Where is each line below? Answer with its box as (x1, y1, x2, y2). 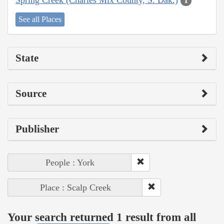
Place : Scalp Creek (39, 182, 111, 193)
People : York (45, 157, 94, 168)
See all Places (18, 15, 61, 24)
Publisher (15, 123, 59, 135)
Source (15, 87, 46, 100)
